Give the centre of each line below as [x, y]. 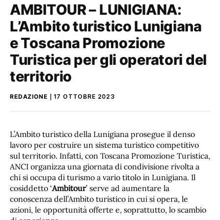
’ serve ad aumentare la [128, 188]
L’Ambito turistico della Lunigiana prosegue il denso [102, 134]
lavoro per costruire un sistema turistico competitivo [104, 145]
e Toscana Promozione [88, 43]
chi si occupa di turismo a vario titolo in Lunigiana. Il [103, 177]
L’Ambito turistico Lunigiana [106, 26]
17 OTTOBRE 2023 [84, 96]
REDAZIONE [29, 96]
